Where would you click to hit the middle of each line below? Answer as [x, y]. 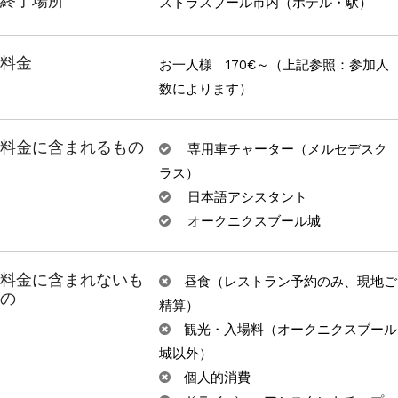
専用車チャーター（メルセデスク [286, 150]
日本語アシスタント [246, 198]
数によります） [206, 89]
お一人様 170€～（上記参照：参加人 [275, 65]
